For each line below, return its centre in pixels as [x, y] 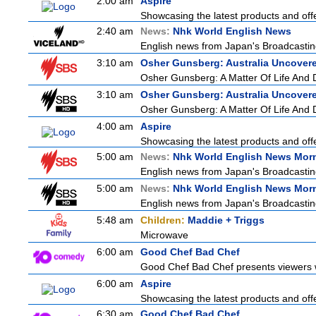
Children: [164, 220]
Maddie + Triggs [226, 220]
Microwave [164, 235]
